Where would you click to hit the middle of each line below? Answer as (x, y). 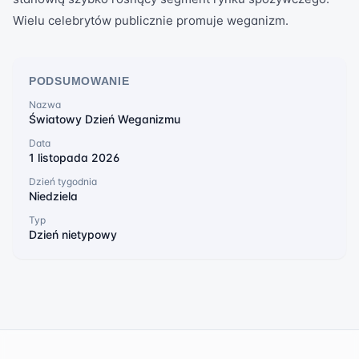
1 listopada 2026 (74, 157)
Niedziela (53, 196)
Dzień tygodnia (63, 182)
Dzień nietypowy (73, 234)
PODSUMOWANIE (79, 81)
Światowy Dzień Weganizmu (105, 119)
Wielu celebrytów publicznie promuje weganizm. (151, 20)
